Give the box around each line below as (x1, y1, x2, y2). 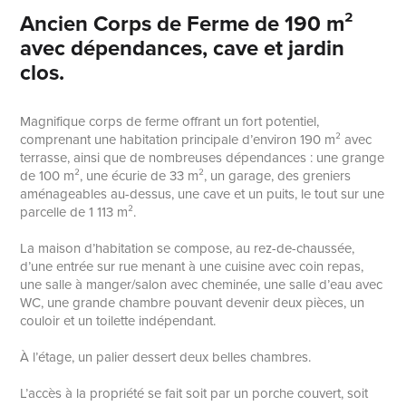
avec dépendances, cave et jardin (20, 31, 345, 64)
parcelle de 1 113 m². (20, 201, 137, 222)
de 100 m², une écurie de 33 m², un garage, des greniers (20, 165, 352, 186)
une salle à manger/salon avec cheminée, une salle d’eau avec (20, 274, 383, 295)
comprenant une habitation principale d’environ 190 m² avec (20, 129, 372, 150)
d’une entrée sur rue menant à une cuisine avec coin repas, (20, 256, 364, 276)
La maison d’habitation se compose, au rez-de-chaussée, (20, 237, 355, 258)
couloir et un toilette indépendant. (20, 310, 217, 331)
